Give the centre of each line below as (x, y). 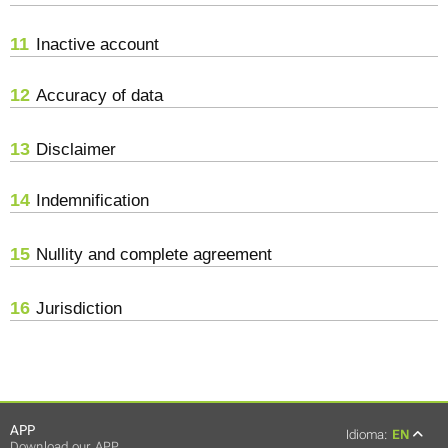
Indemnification (93, 200)
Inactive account (98, 44)
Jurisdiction (79, 308)
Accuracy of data (100, 95)
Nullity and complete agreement (154, 254)
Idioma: (366, 434)
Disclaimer (76, 149)
